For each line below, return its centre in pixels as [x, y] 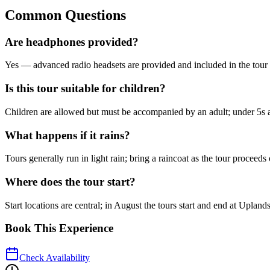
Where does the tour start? [70, 182]
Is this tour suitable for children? [85, 89]
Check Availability [55, 258]
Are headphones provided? [72, 42]
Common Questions [65, 15]
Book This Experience [59, 228]
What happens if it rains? [67, 135]
